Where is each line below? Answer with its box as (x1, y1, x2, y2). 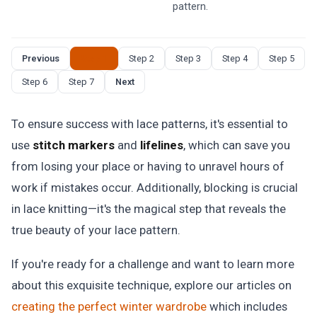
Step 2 (129, 53, 154, 64)
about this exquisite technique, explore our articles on (11, 278, 292, 292)
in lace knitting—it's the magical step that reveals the (11, 202, 286, 216)
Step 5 (269, 53, 294, 64)
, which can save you (183, 138, 290, 152)
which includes (207, 299, 287, 313)
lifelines (140, 138, 183, 152)
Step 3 (175, 53, 201, 64)
